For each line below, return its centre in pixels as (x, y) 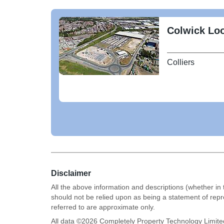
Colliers (181, 62)
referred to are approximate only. (103, 207)
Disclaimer (71, 173)
